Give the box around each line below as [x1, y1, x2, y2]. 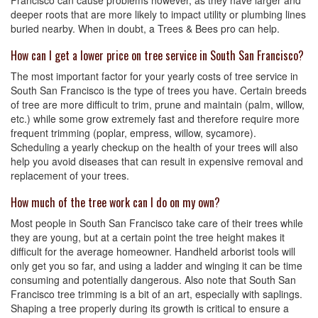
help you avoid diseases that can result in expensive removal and [11, 154, 303, 168]
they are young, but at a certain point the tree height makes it [11, 230, 285, 244]
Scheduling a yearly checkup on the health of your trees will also [11, 140, 298, 154]
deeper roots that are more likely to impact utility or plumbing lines [11, 7, 306, 21]
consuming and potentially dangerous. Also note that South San [11, 273, 296, 287]
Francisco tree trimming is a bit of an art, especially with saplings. [11, 287, 302, 301]
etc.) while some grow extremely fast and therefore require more [11, 111, 300, 126]
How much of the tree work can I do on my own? [11, 194, 220, 211]
